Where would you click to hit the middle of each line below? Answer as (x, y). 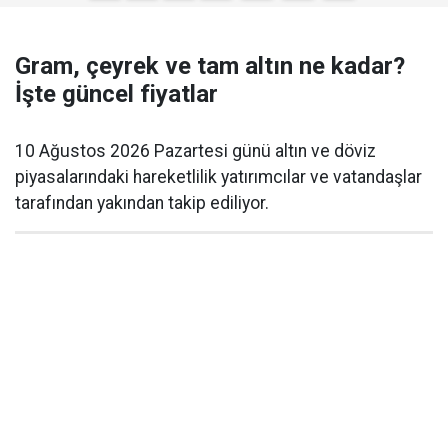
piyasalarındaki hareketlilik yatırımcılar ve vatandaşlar (218, 176)
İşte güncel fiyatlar (116, 93)
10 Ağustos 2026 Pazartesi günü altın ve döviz (195, 150)
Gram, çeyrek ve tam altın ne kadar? (210, 65)
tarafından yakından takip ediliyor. (142, 202)
